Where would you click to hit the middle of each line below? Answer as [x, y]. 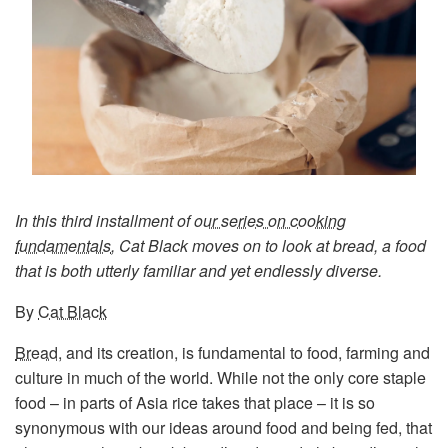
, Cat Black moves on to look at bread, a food [268, 245]
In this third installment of [104, 220]
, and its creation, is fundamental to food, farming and [244, 352]
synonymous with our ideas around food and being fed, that [223, 427]
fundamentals [63, 245]
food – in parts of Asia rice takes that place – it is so [195, 402]
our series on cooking [270, 220]
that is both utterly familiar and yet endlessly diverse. [198, 270]
